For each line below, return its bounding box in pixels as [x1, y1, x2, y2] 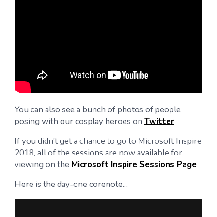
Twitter [144, 116, 174, 127]
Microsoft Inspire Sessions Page [71, 159, 197, 170]
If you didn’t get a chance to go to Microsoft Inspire [15, 136, 201, 147]
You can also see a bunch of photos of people [15, 104, 181, 115]
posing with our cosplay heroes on [15, 116, 144, 127]
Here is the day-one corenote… [15, 179, 128, 190]
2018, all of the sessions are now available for [15, 147, 182, 158]
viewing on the [15, 159, 71, 170]
